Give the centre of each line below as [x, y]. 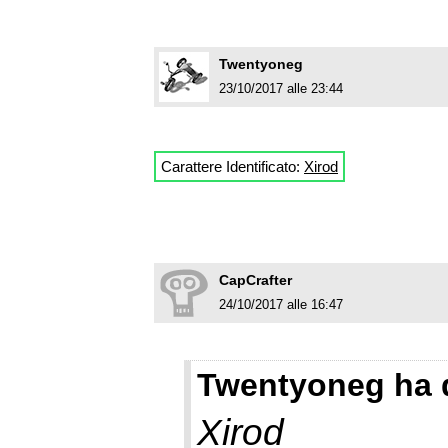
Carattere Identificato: [232, 167]
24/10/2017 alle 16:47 [281, 305]
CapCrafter [255, 280]
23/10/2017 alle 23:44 [281, 89]
